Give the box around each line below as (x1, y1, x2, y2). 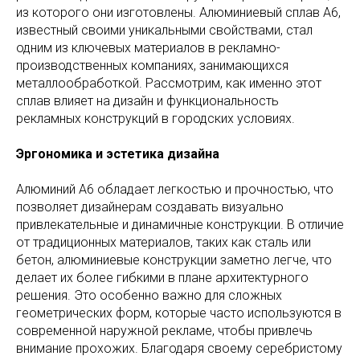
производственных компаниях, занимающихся (16, 58, 288, 74)
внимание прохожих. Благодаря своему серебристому (16, 341, 342, 357)
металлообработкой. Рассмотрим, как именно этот (16, 76, 321, 92)
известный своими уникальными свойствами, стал (16, 22, 313, 39)
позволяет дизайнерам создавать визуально (16, 199, 284, 215)
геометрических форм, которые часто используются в (16, 305, 342, 321)
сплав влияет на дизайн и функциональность (16, 93, 279, 109)
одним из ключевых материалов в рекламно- (16, 40, 280, 56)
